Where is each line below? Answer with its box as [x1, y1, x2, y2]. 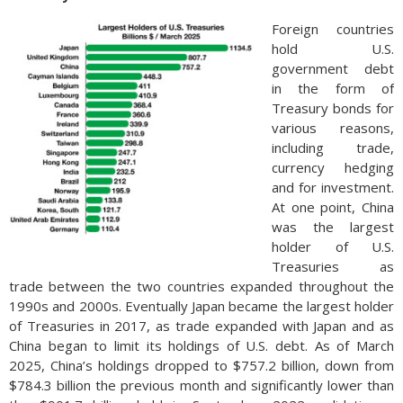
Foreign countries [272, 20, 394, 38]
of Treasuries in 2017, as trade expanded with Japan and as [9, 317, 394, 335]
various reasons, [272, 119, 394, 137]
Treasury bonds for [272, 99, 394, 117]
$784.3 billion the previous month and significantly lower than [9, 376, 394, 394]
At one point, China [272, 198, 394, 216]
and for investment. [272, 178, 394, 196]
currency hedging [272, 158, 394, 176]
